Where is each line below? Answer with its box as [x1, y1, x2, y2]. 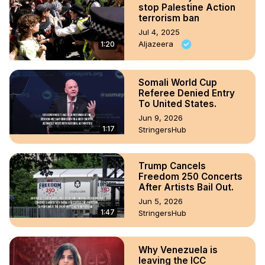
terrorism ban [138, 12, 199, 24]
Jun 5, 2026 [138, 196, 183, 206]
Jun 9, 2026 [138, 113, 183, 123]
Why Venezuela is [138, 244, 218, 256]
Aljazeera [138, 38, 176, 49]
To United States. [138, 98, 216, 110]
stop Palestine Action [138, 1, 235, 13]
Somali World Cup [138, 77, 217, 89]
